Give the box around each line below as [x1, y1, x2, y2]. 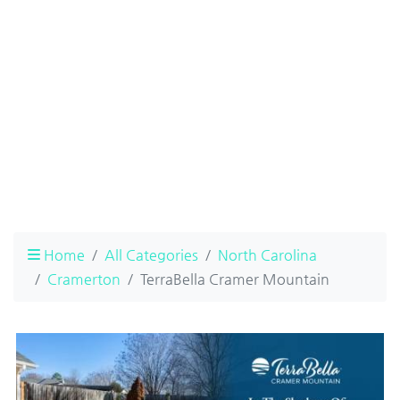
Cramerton [47, 270, 121, 287]
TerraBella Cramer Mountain [140, 270, 329, 287]
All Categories [104, 246, 198, 263]
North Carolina [218, 246, 317, 263]
